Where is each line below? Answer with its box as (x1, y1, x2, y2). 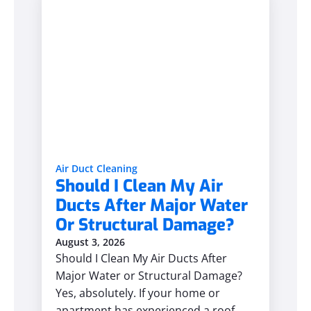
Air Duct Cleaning (56, 162, 137, 175)
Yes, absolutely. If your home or (56, 285, 220, 301)
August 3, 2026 (56, 235, 125, 249)
